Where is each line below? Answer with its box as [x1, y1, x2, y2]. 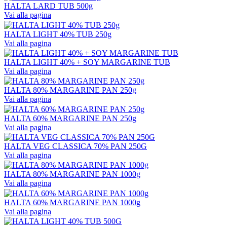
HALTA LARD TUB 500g [4, 2, 93, 11]
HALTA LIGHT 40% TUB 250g [4, 29, 111, 39]
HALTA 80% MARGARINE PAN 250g [4, 86, 136, 95]
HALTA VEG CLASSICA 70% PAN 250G [4, 142, 147, 151]
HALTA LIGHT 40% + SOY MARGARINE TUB [4, 58, 170, 67]
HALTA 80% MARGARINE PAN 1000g [4, 170, 140, 179]
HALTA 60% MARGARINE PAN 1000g [4, 198, 140, 207]
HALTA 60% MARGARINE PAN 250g [4, 113, 136, 123]
